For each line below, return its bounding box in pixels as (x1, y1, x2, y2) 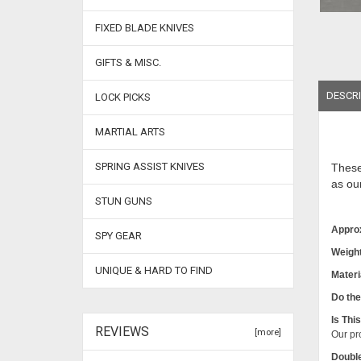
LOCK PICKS (95, 91, 151, 103)
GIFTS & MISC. (95, 56, 161, 68)
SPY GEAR (95, 230, 142, 242)
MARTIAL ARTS (95, 126, 165, 138)
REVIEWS (95, 324, 149, 339)
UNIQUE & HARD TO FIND (95, 264, 213, 276)
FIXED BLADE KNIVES (95, 22, 194, 34)
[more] (249, 327, 281, 338)
